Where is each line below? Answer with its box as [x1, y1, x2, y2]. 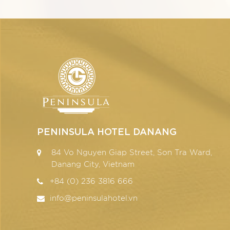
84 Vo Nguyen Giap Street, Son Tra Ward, [51, 148, 212, 157]
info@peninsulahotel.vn [50, 194, 138, 202]
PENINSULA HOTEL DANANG [37, 124, 177, 137]
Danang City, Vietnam [51, 160, 135, 168]
